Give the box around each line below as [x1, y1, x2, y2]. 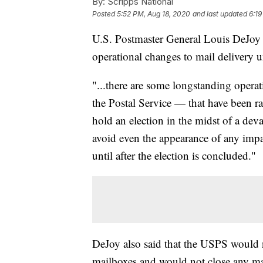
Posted [92, 9, 117, 19]
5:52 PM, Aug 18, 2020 [117, 9, 190, 19]
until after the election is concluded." [92, 148, 256, 163]
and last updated [193, 9, 247, 19]
